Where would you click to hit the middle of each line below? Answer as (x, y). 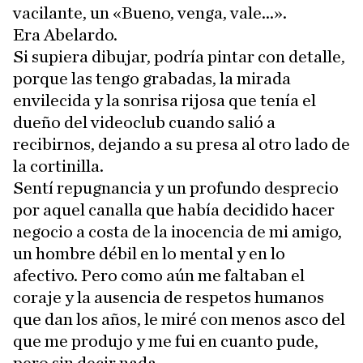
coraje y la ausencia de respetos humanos (169, 298)
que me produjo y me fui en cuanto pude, (166, 342)
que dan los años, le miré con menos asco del (179, 320)
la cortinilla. (58, 167)
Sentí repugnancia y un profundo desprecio (176, 188)
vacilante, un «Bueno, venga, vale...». (150, 13)
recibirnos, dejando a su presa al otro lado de (181, 145)
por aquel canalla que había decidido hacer (174, 210)
